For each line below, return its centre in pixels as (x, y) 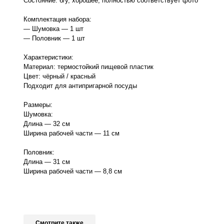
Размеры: (38, 104)
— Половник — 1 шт (54, 38)
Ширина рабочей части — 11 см (71, 133)
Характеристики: (48, 57)
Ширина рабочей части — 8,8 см (73, 171)
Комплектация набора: (57, 19)
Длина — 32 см (47, 123)
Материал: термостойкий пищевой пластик (88, 66)
